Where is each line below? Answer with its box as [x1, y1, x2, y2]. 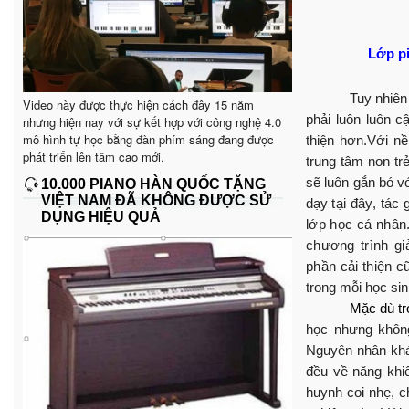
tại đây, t [331, 194, 384, 211]
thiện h [306, 131, 347, 148]
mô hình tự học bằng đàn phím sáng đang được [23, 130, 274, 148]
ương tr [320, 236, 370, 253]
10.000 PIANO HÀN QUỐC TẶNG [41, 175, 266, 192]
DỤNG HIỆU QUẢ [41, 208, 161, 225]
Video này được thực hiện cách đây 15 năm [23, 95, 254, 113]
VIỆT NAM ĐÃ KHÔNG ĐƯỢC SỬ [41, 192, 271, 208]
